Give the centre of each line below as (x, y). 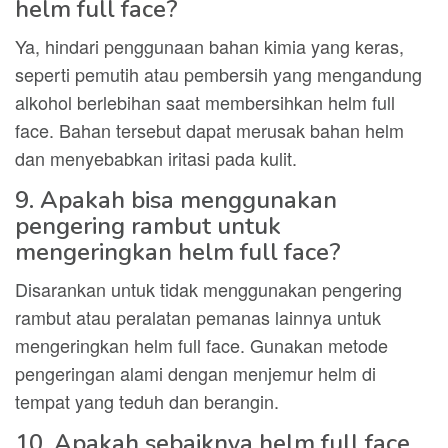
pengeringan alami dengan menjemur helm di (195, 373)
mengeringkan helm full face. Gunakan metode (201, 345)
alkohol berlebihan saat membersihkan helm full (205, 102)
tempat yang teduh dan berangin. (147, 401)
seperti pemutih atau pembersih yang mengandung (218, 74)
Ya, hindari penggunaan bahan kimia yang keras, (209, 46)
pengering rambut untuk (148, 226)
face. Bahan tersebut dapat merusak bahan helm (209, 130)
